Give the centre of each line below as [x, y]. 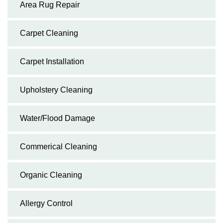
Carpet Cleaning [49, 33]
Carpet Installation [52, 61]
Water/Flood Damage [57, 118]
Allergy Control [46, 203]
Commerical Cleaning [58, 146]
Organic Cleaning [51, 175]
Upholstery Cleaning [56, 90]
